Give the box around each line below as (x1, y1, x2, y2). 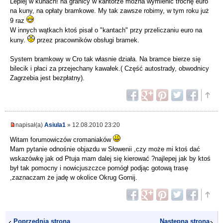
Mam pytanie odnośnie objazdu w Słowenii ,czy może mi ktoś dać (10, 145, 200, 153)
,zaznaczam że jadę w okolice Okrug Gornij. (10, 174, 137, 182)
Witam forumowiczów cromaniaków (10, 136, 113, 144)
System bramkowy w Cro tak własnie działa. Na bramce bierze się (10, 55, 201, 63)
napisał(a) (15, 121, 44, 128)
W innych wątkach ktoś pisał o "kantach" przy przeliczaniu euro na (10, 26, 202, 34)
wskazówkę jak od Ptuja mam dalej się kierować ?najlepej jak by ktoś (10, 155, 211, 163)
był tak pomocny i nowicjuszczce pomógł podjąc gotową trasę (10, 164, 188, 172)
